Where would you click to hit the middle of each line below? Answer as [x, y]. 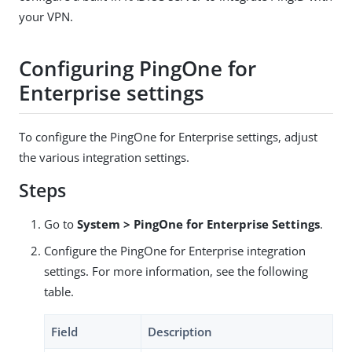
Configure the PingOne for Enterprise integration [175, 250]
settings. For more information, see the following [176, 271]
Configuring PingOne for [137, 69]
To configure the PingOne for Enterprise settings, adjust [168, 136]
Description [180, 331]
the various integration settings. [104, 157]
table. [59, 291]
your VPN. [46, 16]
